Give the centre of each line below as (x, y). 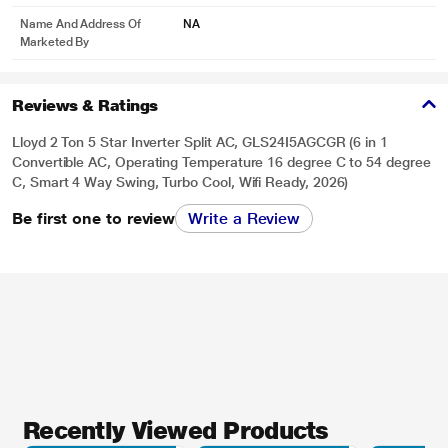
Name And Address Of (80, 24)
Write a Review (244, 218)
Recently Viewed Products (176, 430)
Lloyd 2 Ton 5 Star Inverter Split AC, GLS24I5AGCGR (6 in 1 (200, 142)
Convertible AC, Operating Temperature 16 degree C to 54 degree (221, 162)
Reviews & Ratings (85, 105)
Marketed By (55, 42)
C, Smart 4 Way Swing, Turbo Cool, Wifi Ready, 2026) (180, 182)
